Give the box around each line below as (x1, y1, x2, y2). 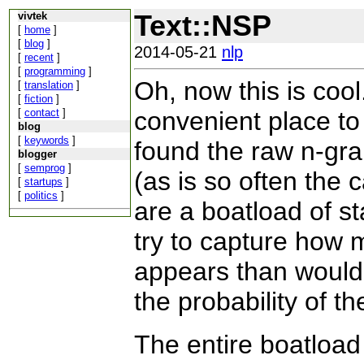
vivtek (18, 10, 47, 22)
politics (24, 189, 58, 201)
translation (24, 79, 73, 91)
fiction (24, 93, 53, 105)
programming (24, 65, 85, 77)
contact (24, 106, 59, 119)
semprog (24, 162, 65, 174)
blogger (18, 148, 57, 160)
